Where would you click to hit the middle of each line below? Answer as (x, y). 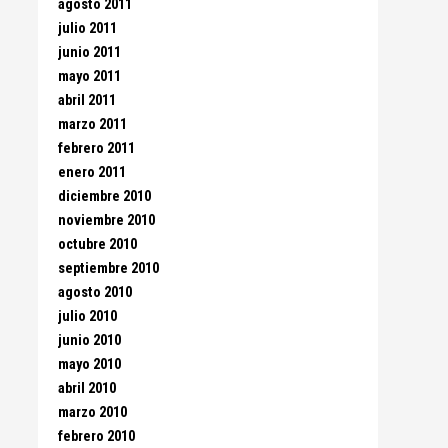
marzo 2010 (92, 412)
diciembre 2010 (104, 196)
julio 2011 (87, 28)
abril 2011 (87, 100)
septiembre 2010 (108, 268)
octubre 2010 (97, 244)
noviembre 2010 (106, 220)
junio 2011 (89, 52)
